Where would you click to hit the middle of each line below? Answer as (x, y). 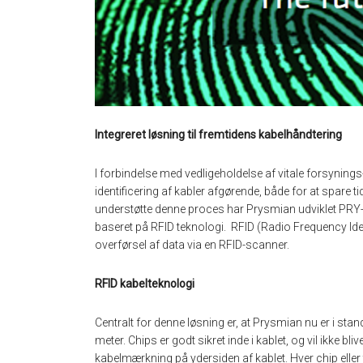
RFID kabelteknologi (145, 284)
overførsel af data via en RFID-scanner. (192, 245)
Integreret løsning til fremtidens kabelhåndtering (218, 135)
